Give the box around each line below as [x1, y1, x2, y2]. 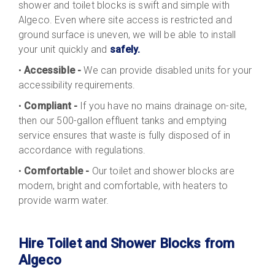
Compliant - [24, 99, 78, 112]
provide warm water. [18, 194, 112, 206]
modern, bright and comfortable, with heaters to [18, 179, 228, 192]
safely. [109, 43, 141, 55]
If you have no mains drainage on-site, [77, 99, 247, 112]
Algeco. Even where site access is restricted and [18, 14, 232, 26]
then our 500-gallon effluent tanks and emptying [18, 114, 227, 126]
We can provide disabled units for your [81, 64, 252, 76]
